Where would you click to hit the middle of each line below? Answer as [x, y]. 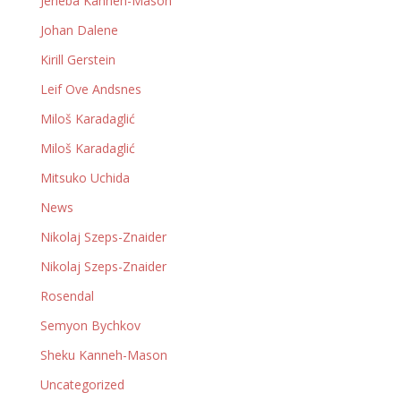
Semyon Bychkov [90, 326]
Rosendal [67, 296]
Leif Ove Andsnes [90, 90]
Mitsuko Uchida [85, 178]
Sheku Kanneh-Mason [103, 355]
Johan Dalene [79, 30]
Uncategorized [82, 385]
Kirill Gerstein [77, 60]
